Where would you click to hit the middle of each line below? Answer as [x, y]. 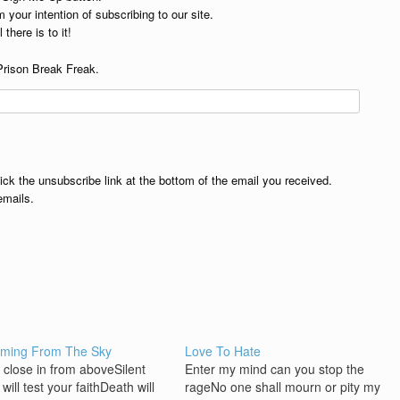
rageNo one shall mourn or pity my [283, 387]
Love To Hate [223, 351]
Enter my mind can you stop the [275, 369]
